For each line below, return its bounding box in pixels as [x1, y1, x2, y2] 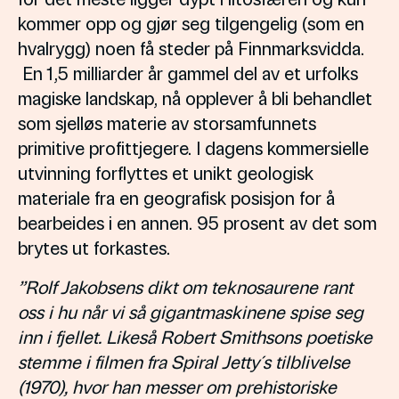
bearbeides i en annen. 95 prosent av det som [18, 210, 377, 234]
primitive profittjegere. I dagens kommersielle [18, 135, 369, 159]
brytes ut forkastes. [18, 235, 170, 259]
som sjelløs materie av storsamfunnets [18, 110, 316, 134]
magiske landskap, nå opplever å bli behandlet [18, 85, 372, 110]
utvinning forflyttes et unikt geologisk [18, 160, 313, 184]
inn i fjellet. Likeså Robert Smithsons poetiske [18, 324, 372, 348]
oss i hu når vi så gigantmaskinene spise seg [18, 299, 363, 323]
